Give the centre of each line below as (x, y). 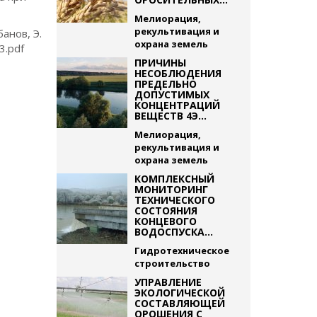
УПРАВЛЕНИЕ (168, 282)
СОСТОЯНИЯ (166, 211)
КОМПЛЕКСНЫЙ (174, 179)
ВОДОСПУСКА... (173, 232)
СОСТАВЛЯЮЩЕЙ (179, 303)
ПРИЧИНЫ (160, 63)
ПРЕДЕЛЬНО (165, 84)
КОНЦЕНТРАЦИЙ (177, 105)
